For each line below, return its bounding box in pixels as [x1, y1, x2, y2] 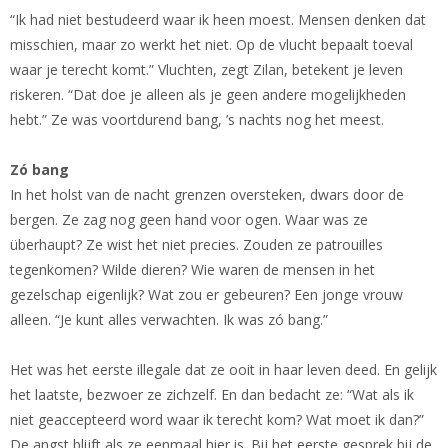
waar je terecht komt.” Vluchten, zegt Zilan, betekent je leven [10, 60, 403, 80]
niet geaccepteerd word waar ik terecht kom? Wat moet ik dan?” [10, 410, 424, 430]
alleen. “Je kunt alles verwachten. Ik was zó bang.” [10, 310, 328, 330]
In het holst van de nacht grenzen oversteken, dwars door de [10, 185, 404, 205]
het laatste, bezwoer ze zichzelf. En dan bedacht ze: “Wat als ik [10, 385, 414, 405]
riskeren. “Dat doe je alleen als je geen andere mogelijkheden [10, 85, 406, 105]
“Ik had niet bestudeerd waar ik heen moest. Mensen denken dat [10, 10, 426, 30]
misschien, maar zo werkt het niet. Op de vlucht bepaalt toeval [10, 35, 413, 55]
